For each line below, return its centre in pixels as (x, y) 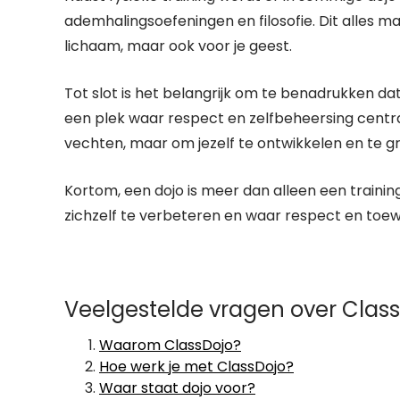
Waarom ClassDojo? (170, 345)
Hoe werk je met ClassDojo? (196, 367)
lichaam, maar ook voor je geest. (178, 46)
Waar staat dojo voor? (177, 388)
